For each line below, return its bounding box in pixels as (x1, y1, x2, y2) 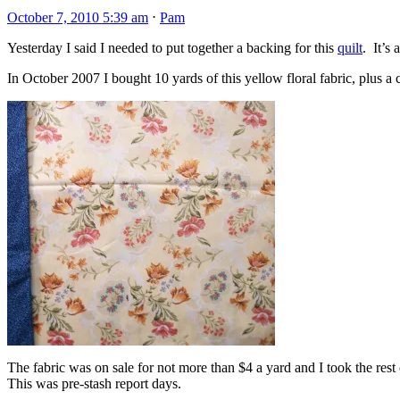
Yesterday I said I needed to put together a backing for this (7, 39, 337, 55)
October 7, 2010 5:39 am (7, 9, 148, 25)
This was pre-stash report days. (7, 375, 181, 391)
